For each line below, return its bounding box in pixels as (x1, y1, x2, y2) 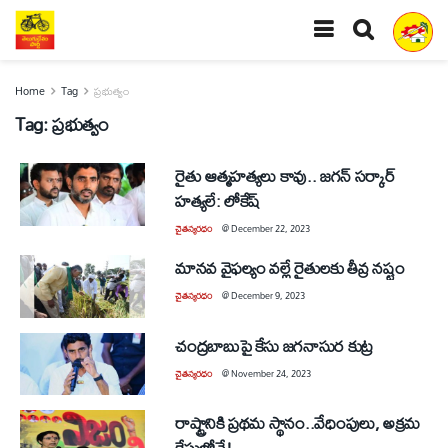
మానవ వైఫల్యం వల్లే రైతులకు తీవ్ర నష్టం (175, 251, 405, 284)
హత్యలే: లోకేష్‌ (175, 184, 261, 217)
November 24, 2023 (231, 363, 311, 383)
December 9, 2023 (231, 286, 305, 305)
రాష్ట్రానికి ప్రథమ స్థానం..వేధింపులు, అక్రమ (175, 406, 421, 439)
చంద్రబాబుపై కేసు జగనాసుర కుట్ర (175, 328, 373, 362)
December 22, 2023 (231, 219, 310, 238)
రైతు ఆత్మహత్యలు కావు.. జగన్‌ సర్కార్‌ (175, 159, 396, 192)
